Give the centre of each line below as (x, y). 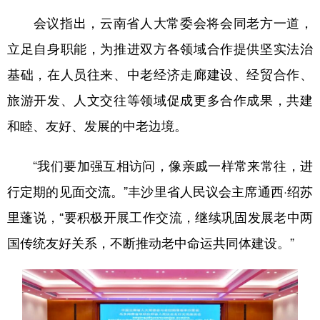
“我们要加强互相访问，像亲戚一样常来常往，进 (160, 165)
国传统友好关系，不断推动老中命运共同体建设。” (151, 242)
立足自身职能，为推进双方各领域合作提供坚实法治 (160, 48)
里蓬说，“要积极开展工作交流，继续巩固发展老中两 (160, 216)
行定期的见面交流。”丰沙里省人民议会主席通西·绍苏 (160, 191)
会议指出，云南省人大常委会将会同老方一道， (160, 22)
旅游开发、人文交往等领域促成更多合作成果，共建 (160, 99)
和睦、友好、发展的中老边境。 (97, 125)
